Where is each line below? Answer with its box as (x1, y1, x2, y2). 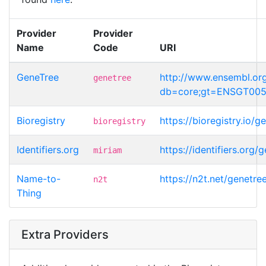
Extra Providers (21, 227, 109, 242)
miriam (93, 145, 122, 155)
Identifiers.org (17, 143, 79, 156)
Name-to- (17, 172, 61, 185)
